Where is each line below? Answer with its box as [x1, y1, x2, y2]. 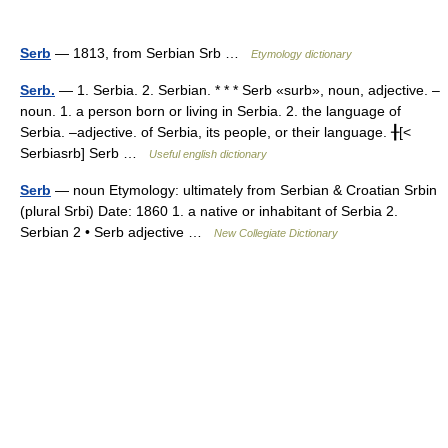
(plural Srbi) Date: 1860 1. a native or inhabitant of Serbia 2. [20, 203, 398, 219]
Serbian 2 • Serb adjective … [20, 224, 214, 240]
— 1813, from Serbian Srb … [51, 45, 251, 61]
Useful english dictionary [149, 148, 267, 160]
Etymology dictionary [251, 48, 352, 60]
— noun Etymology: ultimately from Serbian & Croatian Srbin [51, 182, 437, 198]
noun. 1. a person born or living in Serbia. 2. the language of [20, 103, 401, 119]
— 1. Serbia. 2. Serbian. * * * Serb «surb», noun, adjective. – [55, 82, 440, 98]
